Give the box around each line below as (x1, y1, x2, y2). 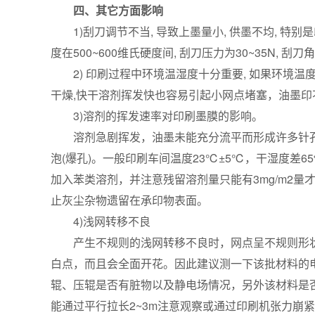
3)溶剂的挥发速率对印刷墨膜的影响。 (51, 108, 263, 124)
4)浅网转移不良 (51, 213, 150, 229)
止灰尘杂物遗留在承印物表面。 (51, 192, 208, 208)
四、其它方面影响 (51, 2, 163, 18)
